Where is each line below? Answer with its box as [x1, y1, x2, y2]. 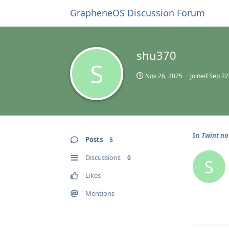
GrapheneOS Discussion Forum [70, 7, 205, 19]
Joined [190, 72, 209, 80]
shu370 [136, 48, 176, 63]
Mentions [85, 189, 114, 198]
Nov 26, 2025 [145, 72, 182, 80]
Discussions [85, 153, 121, 162]
